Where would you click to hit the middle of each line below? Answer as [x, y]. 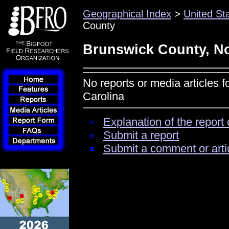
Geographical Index [127, 14]
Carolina [104, 97]
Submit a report [141, 135]
